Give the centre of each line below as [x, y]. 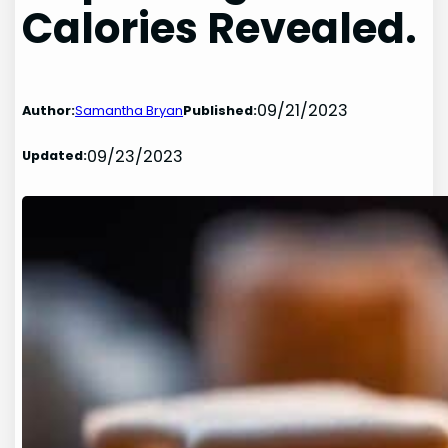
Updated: [55, 156]
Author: [49, 110]
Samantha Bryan [129, 110]
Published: [220, 110]
